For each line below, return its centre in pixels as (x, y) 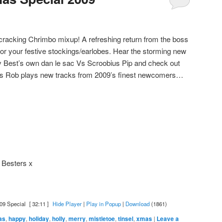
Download (137, 204)
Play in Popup (103, 204)
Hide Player (67, 204)
